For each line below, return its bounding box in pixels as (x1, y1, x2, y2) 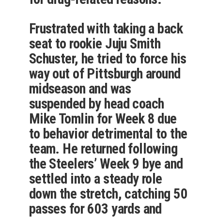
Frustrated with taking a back (29, 20, 183, 37)
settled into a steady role (29, 170, 162, 187)
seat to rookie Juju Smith (29, 35, 161, 52)
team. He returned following (29, 140, 178, 157)
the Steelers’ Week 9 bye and (29, 155, 183, 172)
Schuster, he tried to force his (29, 50, 186, 67)
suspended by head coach (29, 95, 164, 112)
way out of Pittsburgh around (29, 65, 181, 82)
